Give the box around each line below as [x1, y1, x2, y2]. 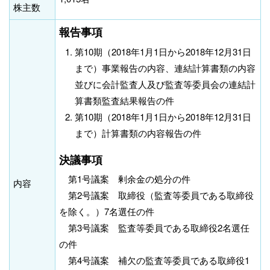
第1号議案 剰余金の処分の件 [59, 172, 190, 186]
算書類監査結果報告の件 [75, 93, 175, 107]
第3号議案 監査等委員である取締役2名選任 [59, 221, 250, 234]
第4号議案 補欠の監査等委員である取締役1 [59, 254, 250, 267]
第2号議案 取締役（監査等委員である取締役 [59, 189, 254, 202]
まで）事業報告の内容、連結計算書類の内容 [75, 61, 256, 74]
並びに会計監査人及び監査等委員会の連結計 [75, 77, 256, 90]
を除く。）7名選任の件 [59, 205, 154, 218]
